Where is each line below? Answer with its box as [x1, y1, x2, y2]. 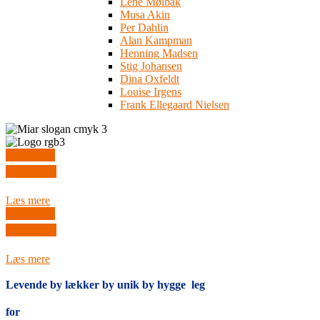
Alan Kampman [120, 34, 192, 46]
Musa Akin [120, 9, 170, 21]
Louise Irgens [120, 86, 181, 98]
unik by [117, 279, 157, 291]
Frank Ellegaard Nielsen [120, 99, 229, 111]
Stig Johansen [120, 60, 182, 72]
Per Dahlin [120, 21, 169, 34]
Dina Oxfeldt [120, 73, 179, 85]
